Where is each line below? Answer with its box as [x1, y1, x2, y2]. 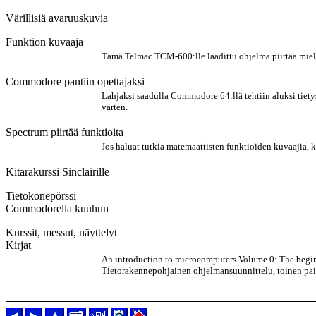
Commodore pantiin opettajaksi [6, 75, 145, 87]
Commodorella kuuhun [6, 202, 109, 214]
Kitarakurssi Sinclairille [6, 166, 109, 178]
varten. [102, 102, 128, 112]
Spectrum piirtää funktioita [6, 126, 123, 138]
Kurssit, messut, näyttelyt [6, 226, 117, 238]
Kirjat [6, 239, 31, 251]
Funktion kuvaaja [6, 36, 83, 48]
